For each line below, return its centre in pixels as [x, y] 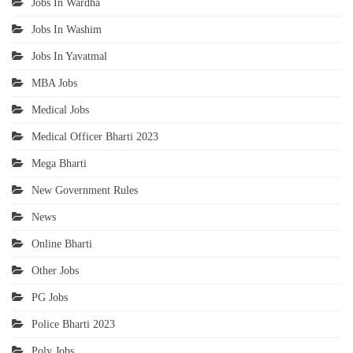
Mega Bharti [59, 164]
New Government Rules [85, 191]
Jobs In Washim [67, 30]
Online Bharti [62, 244]
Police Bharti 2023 [73, 325]
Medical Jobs [60, 110]
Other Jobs [55, 271]
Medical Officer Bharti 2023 [95, 137]
